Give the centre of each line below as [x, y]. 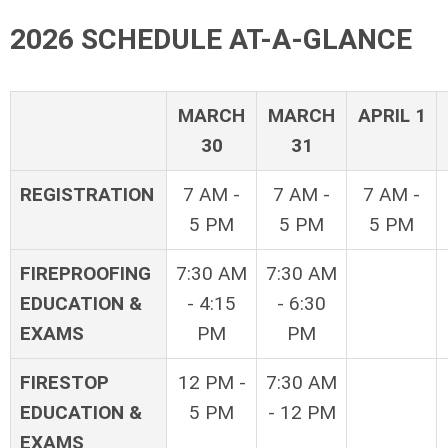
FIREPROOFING [85, 273]
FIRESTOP [64, 382]
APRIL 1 [391, 115]
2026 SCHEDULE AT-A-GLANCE [211, 40]
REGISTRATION [87, 194]
